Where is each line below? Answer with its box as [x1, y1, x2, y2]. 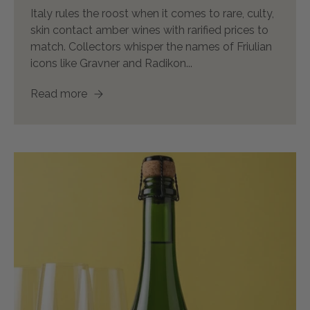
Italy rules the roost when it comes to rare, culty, [30, 6, 274, 20]
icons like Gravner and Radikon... [30, 56, 192, 70]
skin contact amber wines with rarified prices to [30, 23, 268, 37]
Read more [30, 86, 90, 100]
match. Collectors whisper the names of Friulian [30, 39, 272, 53]
